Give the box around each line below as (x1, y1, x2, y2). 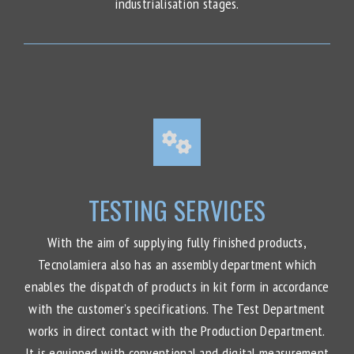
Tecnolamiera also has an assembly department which (38, 254, 316, 273)
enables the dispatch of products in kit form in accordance (24, 277, 330, 296)
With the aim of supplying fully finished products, (47, 232, 307, 251)
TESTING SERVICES (88, 191, 266, 229)
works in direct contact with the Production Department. (28, 321, 326, 340)
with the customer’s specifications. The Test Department (28, 299, 326, 318)
